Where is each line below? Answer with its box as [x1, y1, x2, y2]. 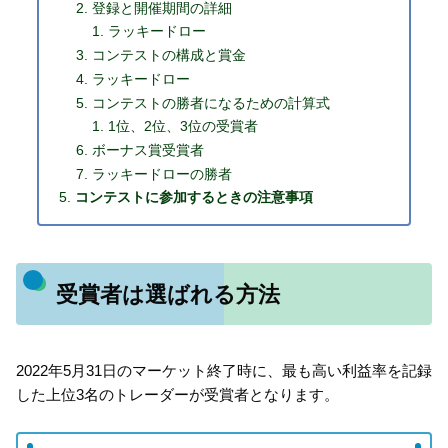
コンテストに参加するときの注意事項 [75, 190, 314, 206]
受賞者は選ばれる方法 [55, 281, 280, 307]
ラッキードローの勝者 [91, 166, 232, 182]
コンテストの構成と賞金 [91, 48, 246, 64]
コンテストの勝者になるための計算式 [91, 95, 330, 111]
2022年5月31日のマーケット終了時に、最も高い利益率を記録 [16, 361, 432, 379]
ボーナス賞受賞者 [91, 142, 204, 158]
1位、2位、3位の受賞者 [107, 119, 258, 135]
